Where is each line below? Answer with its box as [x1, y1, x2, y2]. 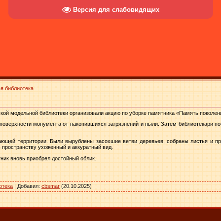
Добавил [17, 183, 38, 189]
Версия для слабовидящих [73, 5, 159, 13]
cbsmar [41, 183, 60, 189]
